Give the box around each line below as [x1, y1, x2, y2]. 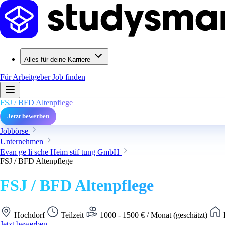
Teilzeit [59, 210, 86, 219]
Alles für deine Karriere [24, 56, 90, 63]
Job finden [52, 73, 85, 81]
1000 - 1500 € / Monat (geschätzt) [98, 210, 209, 219]
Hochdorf [12, 210, 47, 219]
